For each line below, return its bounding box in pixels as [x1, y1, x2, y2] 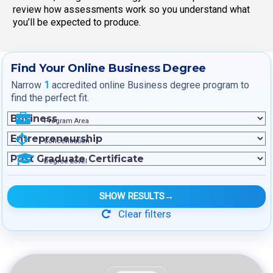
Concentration [44, 137, 90, 146]
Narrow [11, 79, 44, 91]
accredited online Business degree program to [49, 79, 249, 91]
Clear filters [116, 208, 171, 221]
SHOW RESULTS [99, 191, 165, 202]
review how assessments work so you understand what [13, 4, 250, 16]
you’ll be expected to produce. [13, 16, 141, 29]
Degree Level [44, 157, 87, 166]
